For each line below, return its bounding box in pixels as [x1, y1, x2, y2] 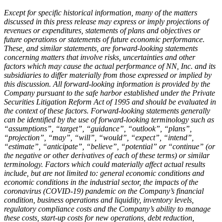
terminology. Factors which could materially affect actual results [4, 160, 205, 168]
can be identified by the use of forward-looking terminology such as [4, 115, 214, 124]
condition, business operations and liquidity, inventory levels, [4, 195, 194, 204]
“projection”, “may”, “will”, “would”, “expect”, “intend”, [4, 133, 194, 142]
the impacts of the [143, 177, 198, 186]
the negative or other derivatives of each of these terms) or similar [4, 151, 210, 160]
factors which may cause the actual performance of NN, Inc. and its [4, 61, 216, 70]
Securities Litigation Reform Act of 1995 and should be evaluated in [4, 97, 216, 106]
